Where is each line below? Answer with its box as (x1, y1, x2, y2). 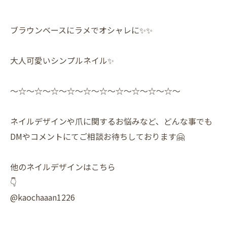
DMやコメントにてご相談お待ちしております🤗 (10, 130, 184, 142)
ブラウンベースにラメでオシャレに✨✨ (10, 24, 153, 36)
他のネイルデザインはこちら (10, 161, 116, 173)
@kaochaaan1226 (10, 191, 75, 203)
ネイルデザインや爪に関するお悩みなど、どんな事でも (10, 115, 212, 127)
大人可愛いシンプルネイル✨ (10, 54, 114, 66)
